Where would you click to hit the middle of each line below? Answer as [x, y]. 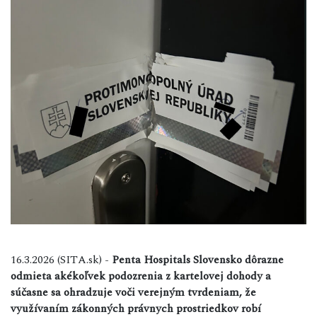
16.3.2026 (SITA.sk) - [61, 259]
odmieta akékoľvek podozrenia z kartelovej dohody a [141, 276]
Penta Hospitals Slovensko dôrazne [198, 259]
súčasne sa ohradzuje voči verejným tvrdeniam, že [133, 292]
